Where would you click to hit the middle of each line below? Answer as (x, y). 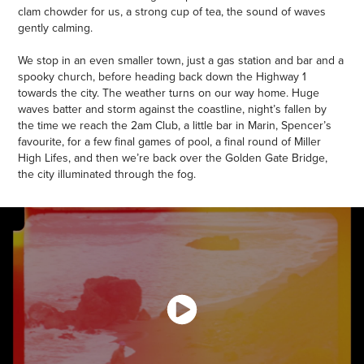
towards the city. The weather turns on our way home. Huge (169, 92)
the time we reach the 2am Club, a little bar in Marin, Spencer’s (175, 125)
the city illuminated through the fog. (107, 173)
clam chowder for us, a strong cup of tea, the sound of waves (172, 11)
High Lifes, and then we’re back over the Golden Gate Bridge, (173, 157)
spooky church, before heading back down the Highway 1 (162, 76)
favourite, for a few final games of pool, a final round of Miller (170, 141)
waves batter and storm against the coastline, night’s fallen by (173, 108)
